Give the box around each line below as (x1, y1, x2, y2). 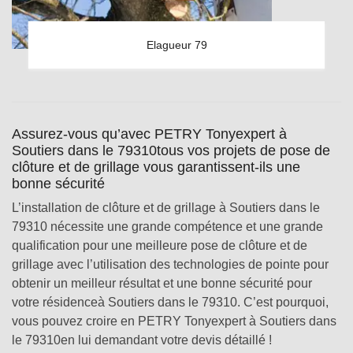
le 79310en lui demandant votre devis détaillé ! (12, 333, 272, 347)
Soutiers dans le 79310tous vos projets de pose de (12, 143, 330, 158)
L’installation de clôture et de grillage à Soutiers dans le (12, 201, 320, 214)
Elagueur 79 (146, 39, 207, 51)
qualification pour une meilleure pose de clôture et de (12, 239, 307, 252)
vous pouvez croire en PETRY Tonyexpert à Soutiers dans (12, 314, 336, 328)
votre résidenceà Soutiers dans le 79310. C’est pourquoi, (12, 295, 329, 309)
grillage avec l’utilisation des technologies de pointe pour (12, 258, 329, 271)
